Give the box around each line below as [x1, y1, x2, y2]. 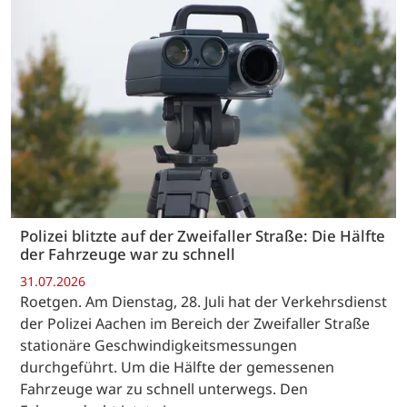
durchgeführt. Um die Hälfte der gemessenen [20, 356, 334, 377]
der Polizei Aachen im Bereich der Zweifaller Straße [20, 313, 370, 333]
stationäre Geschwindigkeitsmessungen [20, 334, 297, 355]
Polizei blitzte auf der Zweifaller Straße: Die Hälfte [20, 225, 385, 247]
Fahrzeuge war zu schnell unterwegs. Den [20, 378, 308, 399]
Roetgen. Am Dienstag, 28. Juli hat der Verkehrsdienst [20, 291, 387, 312]
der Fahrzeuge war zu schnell [20, 243, 235, 265]
